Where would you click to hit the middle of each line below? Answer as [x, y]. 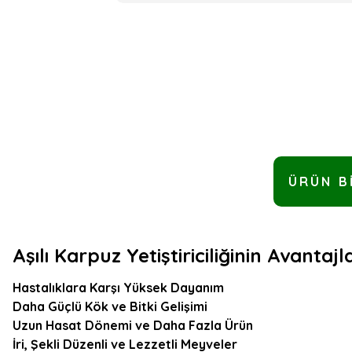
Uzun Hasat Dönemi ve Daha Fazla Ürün [133, 325]
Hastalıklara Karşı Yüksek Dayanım [118, 288]
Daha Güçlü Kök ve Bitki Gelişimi [110, 306]
